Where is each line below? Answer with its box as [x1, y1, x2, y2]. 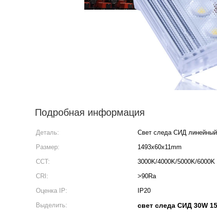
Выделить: [36, 201, 67, 209]
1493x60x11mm [138, 143, 182, 151]
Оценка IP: [36, 187, 67, 194]
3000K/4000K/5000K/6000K [138, 158, 215, 165]
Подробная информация [35, 107, 145, 118]
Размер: [36, 143, 60, 151]
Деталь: [36, 129, 59, 136]
